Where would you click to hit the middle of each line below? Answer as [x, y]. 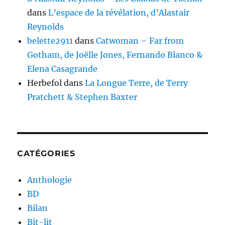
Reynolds [46, 27]
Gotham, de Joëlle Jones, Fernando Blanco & [115, 55]
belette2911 [50, 41]
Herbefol [45, 83]
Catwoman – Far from [140, 41]
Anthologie [50, 180]
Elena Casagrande [63, 69]
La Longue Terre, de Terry [137, 83]
